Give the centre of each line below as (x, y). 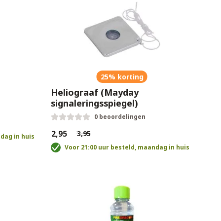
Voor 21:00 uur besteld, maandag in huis (127, 147)
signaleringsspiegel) (94, 103)
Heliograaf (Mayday (94, 92)
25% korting (122, 77)
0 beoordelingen (120, 117)
